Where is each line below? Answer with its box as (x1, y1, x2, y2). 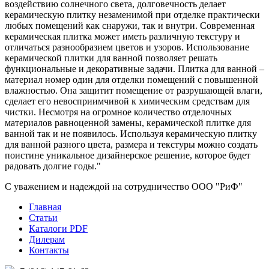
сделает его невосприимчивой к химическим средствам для (5, 96, 250, 106)
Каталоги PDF (29, 223, 88, 234)
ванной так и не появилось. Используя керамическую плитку (5, 128, 257, 139)
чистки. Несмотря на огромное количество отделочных (5, 107, 232, 117)
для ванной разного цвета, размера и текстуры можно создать (5, 139, 258, 150)
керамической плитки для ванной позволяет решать (5, 53, 217, 63)
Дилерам (29, 234, 65, 244)
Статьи (29, 213, 58, 223)
